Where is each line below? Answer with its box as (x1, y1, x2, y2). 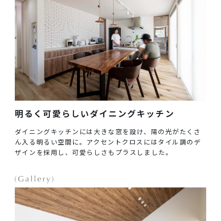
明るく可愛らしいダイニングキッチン (14, 107, 175, 120)
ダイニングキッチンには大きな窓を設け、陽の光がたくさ (14, 127, 201, 137)
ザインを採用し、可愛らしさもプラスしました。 (14, 147, 173, 157)
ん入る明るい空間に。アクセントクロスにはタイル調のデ (14, 137, 201, 147)
